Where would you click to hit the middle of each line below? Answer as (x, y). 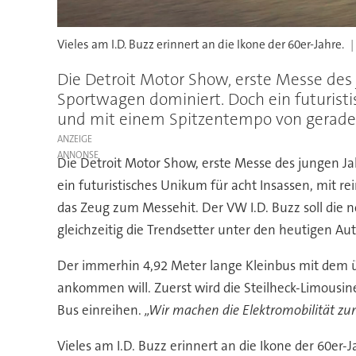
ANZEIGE (74, 139)
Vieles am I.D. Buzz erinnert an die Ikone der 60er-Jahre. (200, 44)
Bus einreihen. (101, 310)
